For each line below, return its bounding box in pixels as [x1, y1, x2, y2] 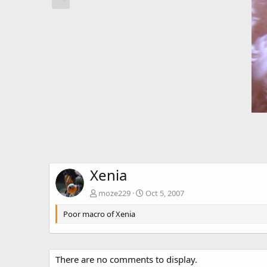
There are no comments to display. [55, 253, 197, 266]
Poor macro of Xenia [63, 209, 135, 220]
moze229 [98, 188, 131, 199]
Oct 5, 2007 [145, 188, 184, 199]
